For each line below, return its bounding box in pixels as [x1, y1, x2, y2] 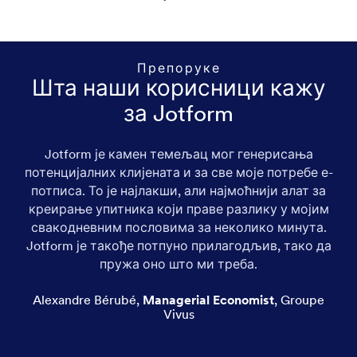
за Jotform [124, 98, 233, 127]
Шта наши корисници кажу [31, 73, 326, 102]
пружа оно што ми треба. [100, 255, 257, 272]
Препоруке [136, 59, 221, 76]
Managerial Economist [143, 291, 274, 308]
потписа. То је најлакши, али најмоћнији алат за [31, 182, 326, 198]
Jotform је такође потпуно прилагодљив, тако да [25, 237, 331, 253]
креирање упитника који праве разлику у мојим [28, 200, 329, 217]
